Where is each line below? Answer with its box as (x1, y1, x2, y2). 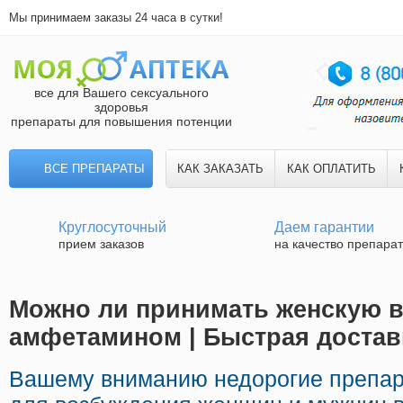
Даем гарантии (274, 219, 374, 235)
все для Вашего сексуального (34, 85, 209, 100)
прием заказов (58, 237, 144, 251)
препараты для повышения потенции (11, 114, 232, 129)
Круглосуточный (58, 219, 166, 235)
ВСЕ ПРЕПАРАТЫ (44, 162, 145, 175)
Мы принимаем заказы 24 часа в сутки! (9, 11, 223, 24)
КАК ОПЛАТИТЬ (286, 162, 376, 175)
